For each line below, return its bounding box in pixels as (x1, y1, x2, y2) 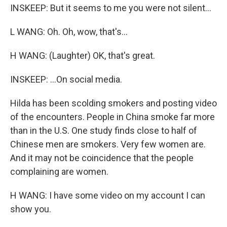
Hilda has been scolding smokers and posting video (10, 98, 217, 108)
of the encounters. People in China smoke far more (10, 111, 215, 122)
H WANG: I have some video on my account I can (10, 190, 205, 201)
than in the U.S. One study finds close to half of (10, 125, 197, 136)
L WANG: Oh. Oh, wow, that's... (10, 26, 128, 37)
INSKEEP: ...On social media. (10, 74, 122, 85)
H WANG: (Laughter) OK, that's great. (10, 50, 155, 61)
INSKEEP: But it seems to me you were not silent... (10, 3, 211, 13)
